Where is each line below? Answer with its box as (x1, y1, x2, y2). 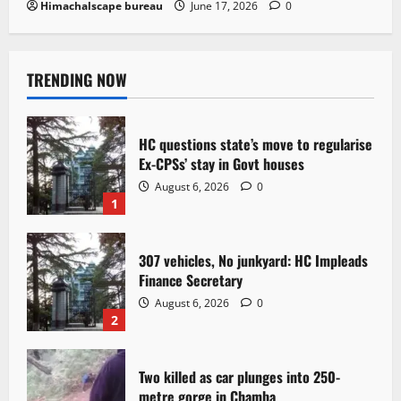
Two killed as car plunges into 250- (139, 366, 340, 388)
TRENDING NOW (27, 67, 127, 91)
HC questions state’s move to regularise (139, 133, 372, 156)
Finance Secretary (139, 269, 243, 292)
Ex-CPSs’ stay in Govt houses (139, 153, 304, 175)
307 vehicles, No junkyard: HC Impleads (139, 250, 368, 272)
